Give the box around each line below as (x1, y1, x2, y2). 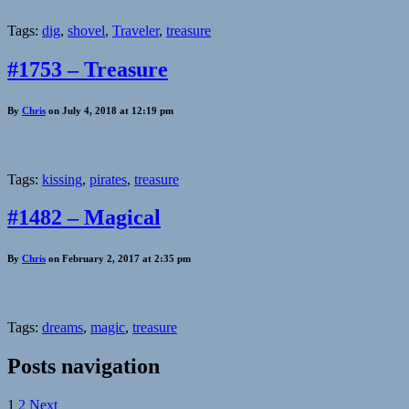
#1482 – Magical (7, 205, 161, 230)
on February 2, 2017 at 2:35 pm (46, 253, 191, 265)
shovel (68, 22, 105, 38)
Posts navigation (7, 354, 160, 379)
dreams (42, 320, 83, 336)
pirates (89, 171, 127, 187)
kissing (42, 171, 82, 187)
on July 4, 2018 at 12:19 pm (46, 104, 173, 116)
